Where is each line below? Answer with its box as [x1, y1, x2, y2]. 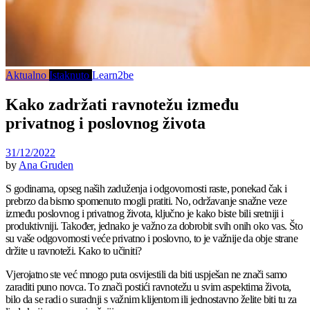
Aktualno [6, 69, 49, 82]
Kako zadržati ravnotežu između [6, 95, 239, 114]
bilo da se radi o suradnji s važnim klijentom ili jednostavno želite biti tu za [6, 293, 297, 306]
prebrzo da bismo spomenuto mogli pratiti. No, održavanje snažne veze [6, 195, 287, 208]
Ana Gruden [19, 159, 73, 172]
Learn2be [92, 69, 134, 82]
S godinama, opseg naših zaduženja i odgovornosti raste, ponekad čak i [6, 183, 287, 195]
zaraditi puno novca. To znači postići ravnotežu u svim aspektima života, [6, 281, 291, 293]
